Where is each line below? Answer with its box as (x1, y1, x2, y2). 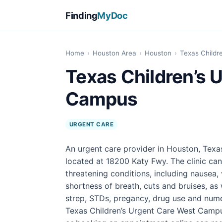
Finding (65, 9, 98, 21)
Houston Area (93, 49, 136, 57)
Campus (65, 88, 138, 110)
